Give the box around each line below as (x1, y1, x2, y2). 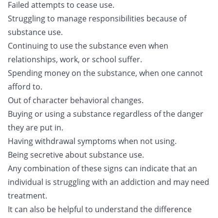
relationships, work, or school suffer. (8, 54, 142, 65)
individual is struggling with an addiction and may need (8, 177, 209, 187)
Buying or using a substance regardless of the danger (8, 109, 203, 119)
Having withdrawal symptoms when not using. (8, 136, 179, 146)
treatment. (8, 190, 49, 201)
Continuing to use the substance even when (8, 40, 168, 51)
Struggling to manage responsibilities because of (8, 13, 186, 24)
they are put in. (8, 122, 67, 133)
